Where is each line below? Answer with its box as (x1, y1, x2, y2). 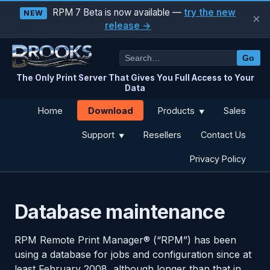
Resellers (143, 129, 181, 140)
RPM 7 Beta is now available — (50, 7, 184, 18)
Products (158, 105, 198, 116)
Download (87, 105, 133, 116)
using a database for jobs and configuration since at (14, 248, 251, 260)
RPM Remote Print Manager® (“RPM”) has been (14, 233, 236, 246)
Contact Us (201, 129, 246, 140)
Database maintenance (14, 199, 225, 224)
